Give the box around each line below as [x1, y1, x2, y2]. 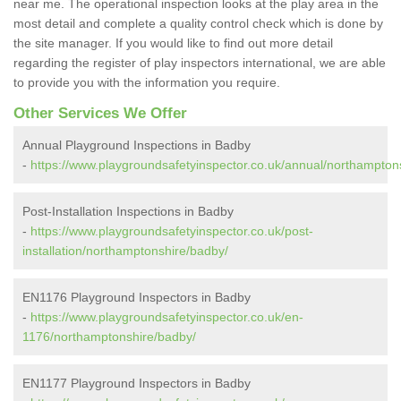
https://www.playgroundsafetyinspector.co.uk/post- [30, 223, 313, 238]
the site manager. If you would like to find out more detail [13, 35, 333, 50]
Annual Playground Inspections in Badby [22, 137, 251, 152]
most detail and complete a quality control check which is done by [13, 15, 383, 30]
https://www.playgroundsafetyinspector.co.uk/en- [30, 309, 303, 324]
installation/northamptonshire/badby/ [22, 243, 228, 258]
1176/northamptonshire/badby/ [22, 328, 196, 344]
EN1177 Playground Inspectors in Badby [22, 375, 251, 390]
